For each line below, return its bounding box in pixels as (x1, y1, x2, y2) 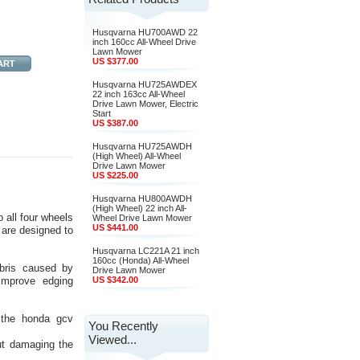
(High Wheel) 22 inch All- (92, 203, 187, 213)
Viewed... (88, 333, 137, 346)
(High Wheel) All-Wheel (92, 151, 181, 161)
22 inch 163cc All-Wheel (92, 89, 185, 99)
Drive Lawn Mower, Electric (92, 99, 198, 108)
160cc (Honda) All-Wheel (92, 256, 189, 265)
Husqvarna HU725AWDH (92, 141, 192, 151)
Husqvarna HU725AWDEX (92, 80, 197, 89)
